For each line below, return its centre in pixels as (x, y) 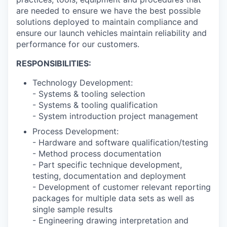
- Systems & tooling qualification (95, 105)
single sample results (72, 210)
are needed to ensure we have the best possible (108, 11)
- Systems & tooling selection (89, 94)
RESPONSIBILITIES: (54, 64)
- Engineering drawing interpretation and (110, 221)
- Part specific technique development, (107, 165)
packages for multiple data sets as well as (113, 198)
